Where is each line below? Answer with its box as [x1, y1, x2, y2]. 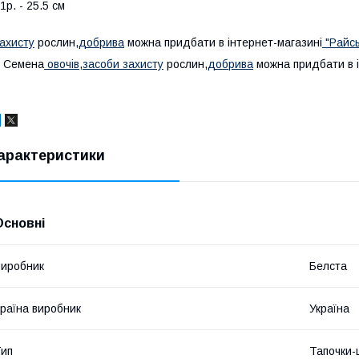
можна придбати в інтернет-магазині [124, 35, 322, 49]
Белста [309, 259, 347, 272]
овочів [44, 57, 79, 71]
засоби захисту [83, 57, 163, 71]
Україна [309, 301, 349, 315]
